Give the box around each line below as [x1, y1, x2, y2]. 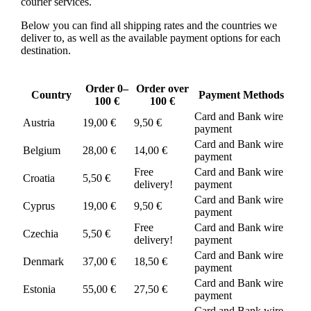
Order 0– [85, 83, 128, 95]
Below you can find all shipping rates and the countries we [20, 19, 277, 32]
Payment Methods [198, 89, 284, 101]
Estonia [22, 283, 56, 296]
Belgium [22, 144, 60, 157]
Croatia [22, 172, 55, 185]
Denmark [22, 255, 64, 268]
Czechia [22, 228, 58, 240]
